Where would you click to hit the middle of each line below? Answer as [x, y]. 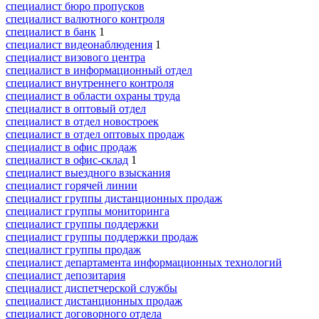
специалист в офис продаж [71, 147]
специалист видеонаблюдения [79, 44]
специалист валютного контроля [85, 19]
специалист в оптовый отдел [76, 108]
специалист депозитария [66, 275]
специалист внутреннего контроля [90, 83]
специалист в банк [51, 31]
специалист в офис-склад [67, 159]
